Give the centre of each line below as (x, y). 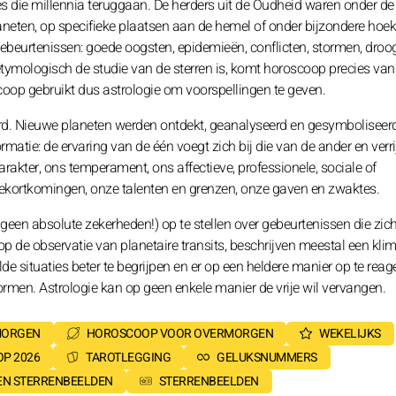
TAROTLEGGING (128, 358)
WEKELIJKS (350, 334)
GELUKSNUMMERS (267, 358)
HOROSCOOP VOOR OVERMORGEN (179, 334)
